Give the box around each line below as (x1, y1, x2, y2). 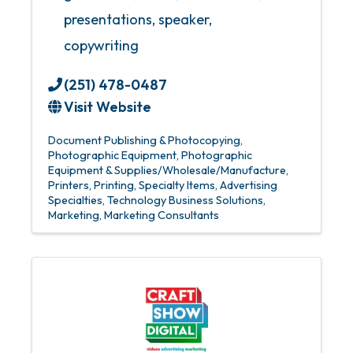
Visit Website (64, 98, 151, 116)
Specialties (48, 193, 102, 207)
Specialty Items (139, 178, 215, 192)
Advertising (220, 178, 277, 192)
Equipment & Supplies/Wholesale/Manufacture (48, 163, 286, 177)
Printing (94, 178, 134, 192)
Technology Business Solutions (107, 193, 263, 207)
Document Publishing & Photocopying (48, 133, 240, 147)
